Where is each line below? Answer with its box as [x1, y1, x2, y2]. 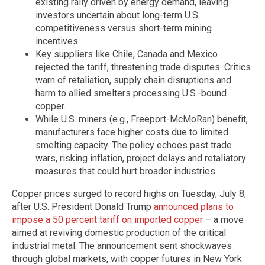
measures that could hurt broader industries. [35, 165, 217, 177]
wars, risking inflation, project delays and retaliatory [35, 152, 246, 164]
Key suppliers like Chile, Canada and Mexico [35, 48, 218, 60]
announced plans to [154, 201, 234, 212]
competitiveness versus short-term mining [35, 22, 212, 34]
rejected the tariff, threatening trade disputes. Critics [35, 61, 251, 73]
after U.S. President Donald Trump [12, 201, 154, 212]
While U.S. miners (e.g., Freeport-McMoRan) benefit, [35, 113, 248, 125]
